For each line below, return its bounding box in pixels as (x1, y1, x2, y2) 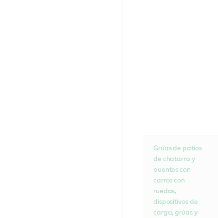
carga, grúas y (153, 209, 198, 216)
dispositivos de (153, 198, 198, 205)
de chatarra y (153, 155, 195, 163)
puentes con (153, 166, 191, 173)
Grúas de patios (153, 145, 202, 152)
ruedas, (153, 187, 177, 195)
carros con (153, 177, 185, 184)
